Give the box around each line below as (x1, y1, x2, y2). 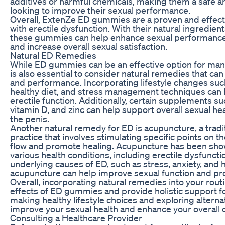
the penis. (10, 113, 49, 124)
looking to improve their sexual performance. (10, 4, 190, 16)
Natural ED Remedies (10, 49, 96, 61)
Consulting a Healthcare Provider (10, 212, 142, 223)
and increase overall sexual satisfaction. (10, 40, 167, 52)
